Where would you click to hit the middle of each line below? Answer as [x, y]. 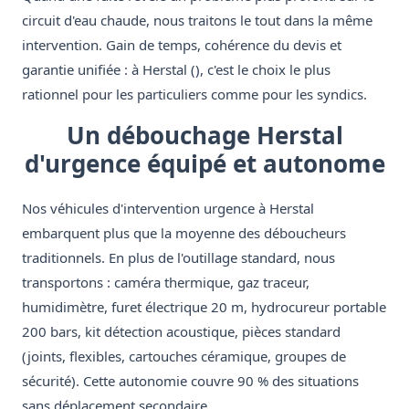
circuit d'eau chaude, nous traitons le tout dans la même [197, 21]
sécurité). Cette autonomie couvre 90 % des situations [190, 381]
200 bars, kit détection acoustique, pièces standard [181, 332]
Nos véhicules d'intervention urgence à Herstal [168, 209]
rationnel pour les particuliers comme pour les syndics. [194, 94]
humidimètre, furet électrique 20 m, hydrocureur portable [204, 307]
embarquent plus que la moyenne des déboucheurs [184, 233]
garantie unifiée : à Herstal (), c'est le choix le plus [176, 70]
